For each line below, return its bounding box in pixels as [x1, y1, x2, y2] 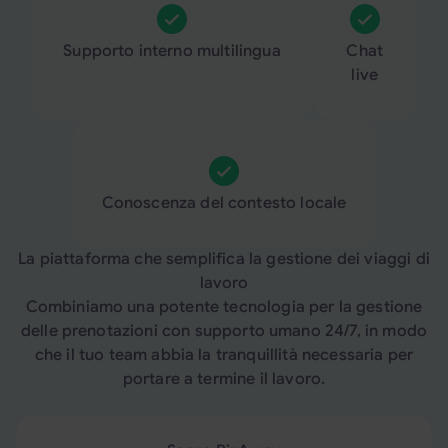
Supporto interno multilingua [63, 41, 281, 61]
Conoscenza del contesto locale [101, 193, 347, 213]
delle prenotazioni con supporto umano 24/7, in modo [20, 321, 428, 341]
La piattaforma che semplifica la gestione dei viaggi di [18, 249, 430, 269]
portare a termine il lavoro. [122, 369, 326, 389]
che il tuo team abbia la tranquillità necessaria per [34, 345, 414, 365]
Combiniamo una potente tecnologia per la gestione [25, 297, 423, 317]
